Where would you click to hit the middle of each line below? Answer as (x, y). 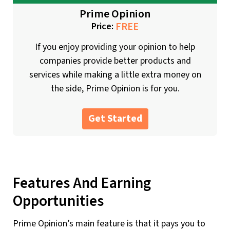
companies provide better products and (115, 61)
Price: (103, 27)
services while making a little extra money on (115, 74)
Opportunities (58, 201)
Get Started (115, 118)
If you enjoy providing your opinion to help (115, 47)
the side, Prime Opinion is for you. (115, 88)
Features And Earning (82, 183)
